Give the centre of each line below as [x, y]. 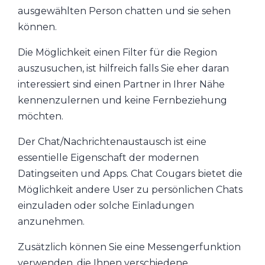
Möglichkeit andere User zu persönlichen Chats [130, 189]
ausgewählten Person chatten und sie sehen [124, 11]
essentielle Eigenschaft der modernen [108, 157]
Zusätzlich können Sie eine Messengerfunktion [129, 247]
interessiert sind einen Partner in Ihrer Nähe [121, 84]
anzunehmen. [51, 221]
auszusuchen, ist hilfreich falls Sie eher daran [123, 68]
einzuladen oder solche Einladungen [106, 205]
